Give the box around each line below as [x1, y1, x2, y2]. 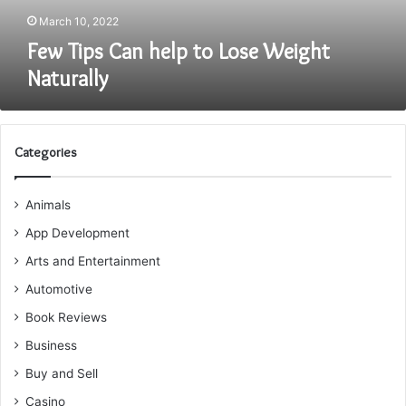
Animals [25, 198, 71, 212]
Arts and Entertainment [25, 254, 160, 268]
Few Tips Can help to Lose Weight [27, 38, 330, 64]
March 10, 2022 [39, 14, 119, 28]
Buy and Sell [25, 366, 98, 381]
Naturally [27, 65, 108, 92]
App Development [25, 226, 130, 240]
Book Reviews [25, 310, 107, 324]
